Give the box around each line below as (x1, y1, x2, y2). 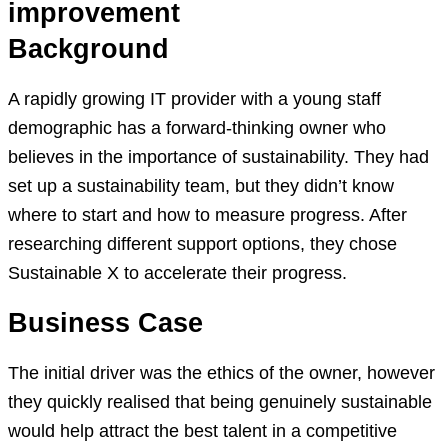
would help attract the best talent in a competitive (8, 421, 397, 441)
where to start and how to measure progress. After (8, 205, 407, 225)
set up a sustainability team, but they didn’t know (8, 176, 394, 196)
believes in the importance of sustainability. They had (8, 147, 429, 167)
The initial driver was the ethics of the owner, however (8, 363, 435, 383)
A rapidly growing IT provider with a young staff (8, 89, 381, 109)
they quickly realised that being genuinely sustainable (8, 392, 432, 412)
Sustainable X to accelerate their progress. (8, 263, 347, 283)
